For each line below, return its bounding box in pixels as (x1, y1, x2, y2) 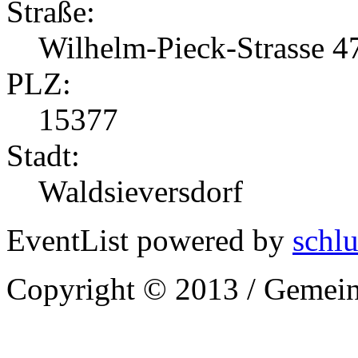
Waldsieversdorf (38, 174, 243, 209)
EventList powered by (6, 223, 292, 258)
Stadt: (6, 138, 80, 173)
